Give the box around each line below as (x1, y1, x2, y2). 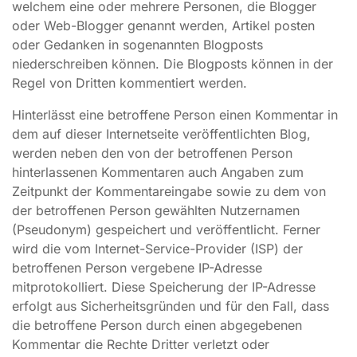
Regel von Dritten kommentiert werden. (12, 75, 247, 91)
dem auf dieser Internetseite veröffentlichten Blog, (12, 126, 311, 142)
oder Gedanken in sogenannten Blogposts (12, 37, 263, 53)
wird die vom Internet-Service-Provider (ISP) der (12, 241, 303, 257)
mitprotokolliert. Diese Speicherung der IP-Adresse (12, 279, 316, 295)
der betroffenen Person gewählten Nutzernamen (12, 202, 300, 218)
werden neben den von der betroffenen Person (12, 145, 292, 161)
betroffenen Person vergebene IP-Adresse (12, 260, 262, 276)
